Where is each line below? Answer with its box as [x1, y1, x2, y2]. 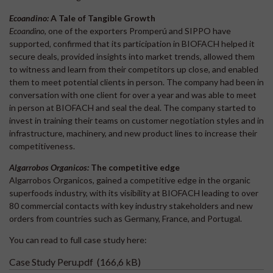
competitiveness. [9, 140, 75, 151]
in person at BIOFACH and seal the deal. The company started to [9, 102, 256, 113]
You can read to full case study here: [9, 234, 149, 245]
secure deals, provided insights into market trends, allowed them [9, 51, 255, 62]
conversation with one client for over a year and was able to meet [9, 89, 257, 100]
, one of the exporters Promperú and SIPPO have [44, 25, 231, 36]
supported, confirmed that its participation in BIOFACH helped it [9, 38, 255, 49]
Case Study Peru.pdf [9, 255, 95, 268]
